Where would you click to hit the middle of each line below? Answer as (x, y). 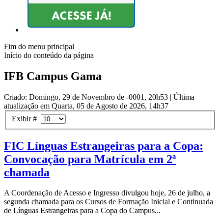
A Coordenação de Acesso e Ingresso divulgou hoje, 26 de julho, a (107, 193)
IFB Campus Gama (53, 76)
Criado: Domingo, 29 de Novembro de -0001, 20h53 (86, 97)
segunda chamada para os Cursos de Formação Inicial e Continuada (109, 202)
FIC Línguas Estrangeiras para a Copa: (104, 146)
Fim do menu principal (39, 47)
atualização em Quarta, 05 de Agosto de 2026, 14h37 (86, 106)
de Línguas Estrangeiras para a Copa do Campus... (82, 211)
